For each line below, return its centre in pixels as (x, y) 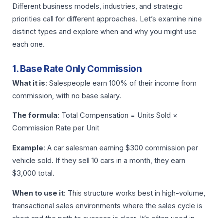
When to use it (38, 193)
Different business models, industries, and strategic (97, 7)
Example (28, 148)
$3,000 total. (33, 173)
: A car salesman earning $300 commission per (121, 148)
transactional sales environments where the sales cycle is (107, 206)
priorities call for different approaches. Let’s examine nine (107, 19)
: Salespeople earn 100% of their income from (121, 83)
